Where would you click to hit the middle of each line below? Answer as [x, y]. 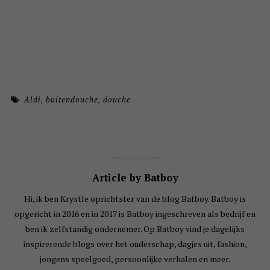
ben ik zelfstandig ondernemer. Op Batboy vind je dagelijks [135, 229]
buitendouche [72, 100]
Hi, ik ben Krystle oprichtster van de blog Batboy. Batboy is [135, 199]
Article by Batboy [135, 178]
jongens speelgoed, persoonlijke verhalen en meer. [135, 259]
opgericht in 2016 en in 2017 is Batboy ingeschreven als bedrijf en [135, 214]
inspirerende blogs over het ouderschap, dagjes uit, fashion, [135, 244]
